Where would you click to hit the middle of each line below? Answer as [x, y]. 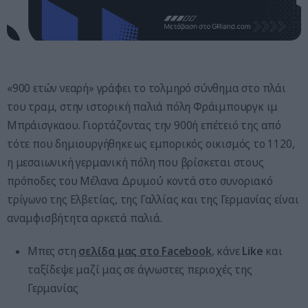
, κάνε [227, 252]
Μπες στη [53, 252]
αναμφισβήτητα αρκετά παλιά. [85, 219]
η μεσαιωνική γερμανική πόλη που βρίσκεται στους [135, 163]
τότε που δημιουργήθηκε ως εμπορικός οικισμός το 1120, [151, 144]
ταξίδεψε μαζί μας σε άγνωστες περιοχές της [140, 270]
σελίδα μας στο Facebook [145, 252]
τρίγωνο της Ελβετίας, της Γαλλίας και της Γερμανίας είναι [153, 200]
